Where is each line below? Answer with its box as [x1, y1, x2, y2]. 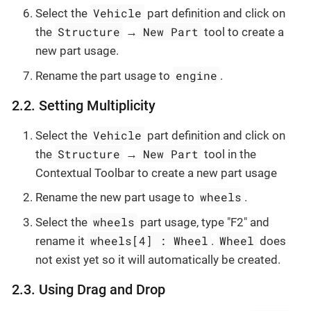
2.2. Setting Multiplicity [12, 97, 155, 114]
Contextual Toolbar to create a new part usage [35, 165, 277, 180]
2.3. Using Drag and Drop [12, 281, 165, 298]
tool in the [201, 146, 257, 161]
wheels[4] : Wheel [90, 233, 209, 248]
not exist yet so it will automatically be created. [35, 252, 280, 267]
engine [176, 67, 218, 83]
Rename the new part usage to [35, 190, 197, 205]
